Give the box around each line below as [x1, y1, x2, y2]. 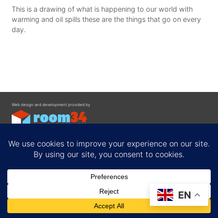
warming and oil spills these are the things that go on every [12, 15, 201, 24]
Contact [12, 186, 31, 192]
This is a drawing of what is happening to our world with [12, 5, 193, 14]
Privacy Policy [12, 196, 44, 202]
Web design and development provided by [12, 102, 90, 107]
